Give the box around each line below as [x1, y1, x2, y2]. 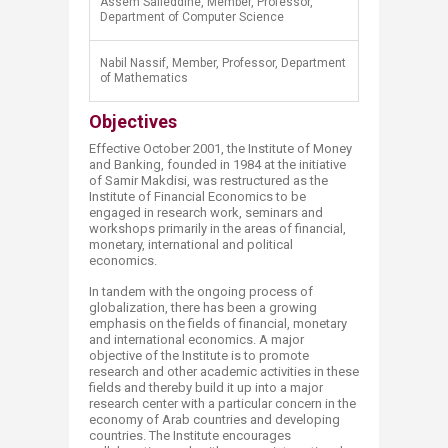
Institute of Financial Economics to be [89, 189, 306, 204]
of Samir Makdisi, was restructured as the [89, 173, 328, 188]
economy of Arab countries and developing [89, 412, 340, 427]
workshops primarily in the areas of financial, [89, 221, 346, 236]
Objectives [89, 111, 177, 132]
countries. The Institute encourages [89, 428, 291, 443]
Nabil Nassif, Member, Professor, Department [100, 56, 346, 70]
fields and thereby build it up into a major [89, 380, 323, 395]
